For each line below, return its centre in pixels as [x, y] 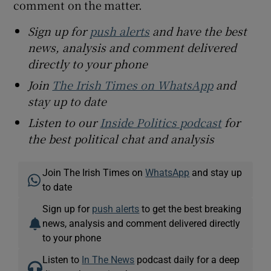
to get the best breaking [191, 209]
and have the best [198, 31]
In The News [108, 260]
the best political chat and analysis [121, 139]
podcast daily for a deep [187, 260]
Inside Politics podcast [161, 122]
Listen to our [64, 122]
